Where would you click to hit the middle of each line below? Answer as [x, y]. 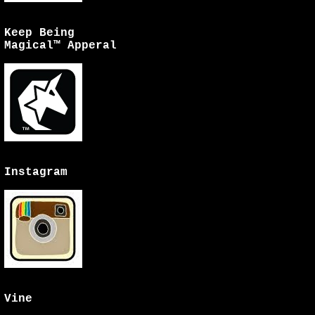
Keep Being [39, 33]
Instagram [36, 172]
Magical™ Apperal [60, 46]
